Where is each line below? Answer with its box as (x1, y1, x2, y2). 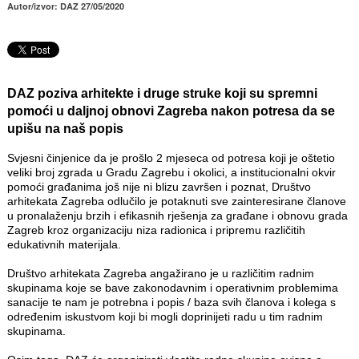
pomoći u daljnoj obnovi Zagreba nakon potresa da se (6, 104, 335, 119)
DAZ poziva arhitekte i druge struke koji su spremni (6, 87, 317, 101)
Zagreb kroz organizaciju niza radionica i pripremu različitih (6, 224, 305, 237)
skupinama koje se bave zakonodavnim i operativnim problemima (6, 281, 338, 295)
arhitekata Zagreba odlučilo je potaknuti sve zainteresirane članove (6, 195, 346, 208)
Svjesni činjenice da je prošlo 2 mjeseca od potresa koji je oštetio (6, 151, 335, 165)
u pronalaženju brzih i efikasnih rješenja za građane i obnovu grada (6, 209, 348, 223)
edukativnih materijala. (6, 238, 121, 252)
